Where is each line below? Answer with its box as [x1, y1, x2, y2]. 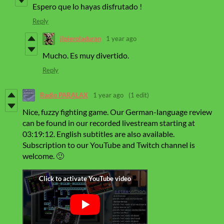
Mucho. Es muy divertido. [42, 50, 129, 60]
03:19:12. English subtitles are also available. [22, 128, 174, 138]
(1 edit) [128, 91, 149, 99]
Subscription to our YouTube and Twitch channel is [22, 139, 195, 149]
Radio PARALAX [40, 91, 88, 99]
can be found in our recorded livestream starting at [22, 117, 195, 127]
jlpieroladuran [60, 34, 101, 43]
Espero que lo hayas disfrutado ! [32, 1, 142, 11]
